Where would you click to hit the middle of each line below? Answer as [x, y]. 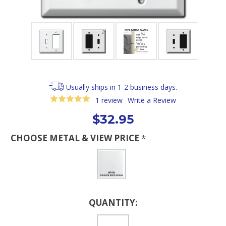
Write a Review [152, 100]
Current [23, 201]
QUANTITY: [113, 202]
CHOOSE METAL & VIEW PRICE [76, 138]
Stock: [21, 210]
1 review [109, 100]
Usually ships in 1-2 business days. [122, 87]
